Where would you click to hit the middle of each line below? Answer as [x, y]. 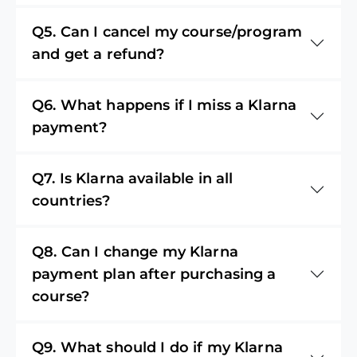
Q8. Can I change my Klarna [135, 251]
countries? [71, 200]
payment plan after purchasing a [154, 274]
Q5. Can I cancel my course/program [167, 31]
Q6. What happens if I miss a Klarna [165, 105]
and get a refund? [98, 54]
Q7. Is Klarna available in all [133, 178]
